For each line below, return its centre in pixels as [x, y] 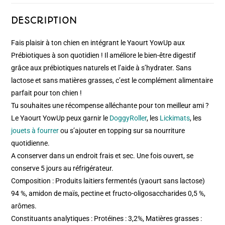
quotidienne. [31, 143]
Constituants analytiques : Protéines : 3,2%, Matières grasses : [107, 218]
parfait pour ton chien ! [47, 93]
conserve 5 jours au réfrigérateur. [63, 168]
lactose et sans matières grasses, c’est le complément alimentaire [112, 80]
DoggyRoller [128, 118]
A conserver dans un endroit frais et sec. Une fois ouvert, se [102, 155]
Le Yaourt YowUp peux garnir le [61, 118]
